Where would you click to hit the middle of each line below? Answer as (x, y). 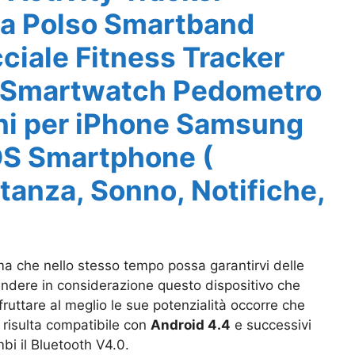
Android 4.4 (191, 325)
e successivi (271, 325)
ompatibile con (102, 325)
